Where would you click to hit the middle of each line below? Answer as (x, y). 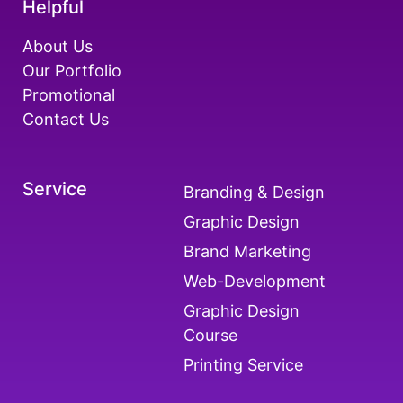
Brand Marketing (248, 251)
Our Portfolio (72, 70)
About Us (58, 46)
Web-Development (255, 281)
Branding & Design (255, 192)
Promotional (69, 94)
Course (211, 335)
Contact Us (66, 119)
